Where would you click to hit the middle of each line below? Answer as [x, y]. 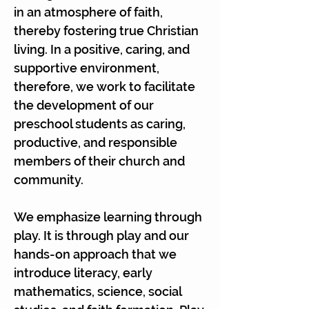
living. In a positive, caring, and [102, 49]
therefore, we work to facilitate [104, 87]
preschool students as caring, [100, 124]
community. [49, 180]
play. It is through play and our [101, 236]
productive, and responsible [96, 142]
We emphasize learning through [108, 217]
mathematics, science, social [98, 291]
